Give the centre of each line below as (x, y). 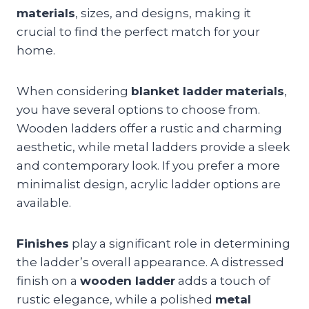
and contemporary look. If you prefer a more (148, 165)
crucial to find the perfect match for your (138, 31)
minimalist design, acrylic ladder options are (149, 184)
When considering (74, 91)
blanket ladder (177, 91)
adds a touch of (223, 280)
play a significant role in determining (180, 243)
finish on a (48, 280)
